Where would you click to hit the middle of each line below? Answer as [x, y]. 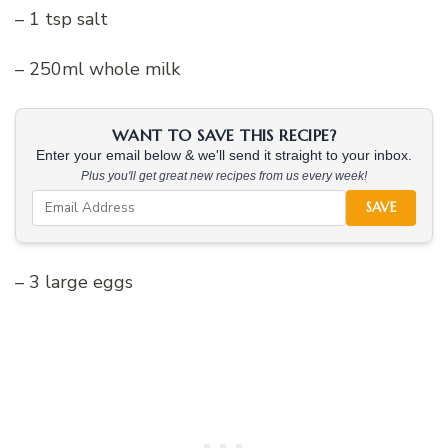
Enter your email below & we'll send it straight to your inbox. [224, 155]
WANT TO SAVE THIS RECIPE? [224, 134]
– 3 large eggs [74, 281]
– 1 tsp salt [61, 18]
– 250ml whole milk [97, 68]
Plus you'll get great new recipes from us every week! [224, 175]
